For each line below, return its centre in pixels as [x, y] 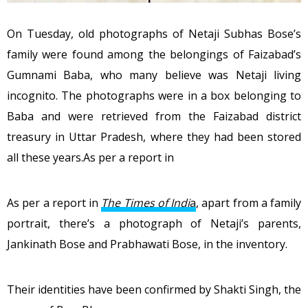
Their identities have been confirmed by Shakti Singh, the [154, 289]
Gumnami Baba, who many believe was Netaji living [154, 75]
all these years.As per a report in [90, 157]
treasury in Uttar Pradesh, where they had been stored [154, 136]
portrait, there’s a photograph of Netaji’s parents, [154, 223]
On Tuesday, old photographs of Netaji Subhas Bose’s [154, 33]
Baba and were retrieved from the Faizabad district [154, 116]
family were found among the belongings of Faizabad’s [154, 54]
